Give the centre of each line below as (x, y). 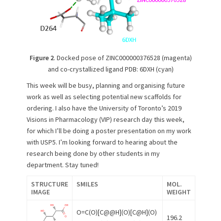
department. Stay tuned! (63, 165)
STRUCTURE (50, 184)
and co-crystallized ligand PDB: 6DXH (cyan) (110, 69)
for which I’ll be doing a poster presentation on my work (109, 131)
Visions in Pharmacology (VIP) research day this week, (106, 120)
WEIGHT (179, 192)
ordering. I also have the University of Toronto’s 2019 (104, 108)
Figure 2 (41, 58)
